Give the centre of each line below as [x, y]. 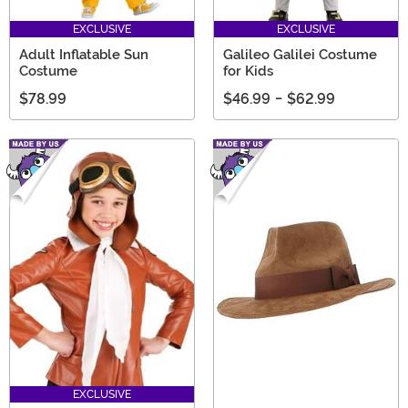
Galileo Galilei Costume [300, 55]
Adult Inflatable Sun [84, 55]
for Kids [248, 71]
